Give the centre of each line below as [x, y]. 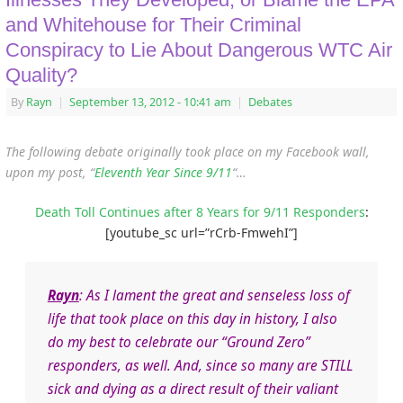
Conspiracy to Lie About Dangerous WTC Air [199, 49]
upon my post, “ [50, 172]
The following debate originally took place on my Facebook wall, [188, 151]
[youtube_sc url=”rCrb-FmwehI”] [201, 232]
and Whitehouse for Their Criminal [153, 24]
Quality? [41, 75]
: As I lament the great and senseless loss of [214, 295]
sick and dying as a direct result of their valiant [193, 389]
